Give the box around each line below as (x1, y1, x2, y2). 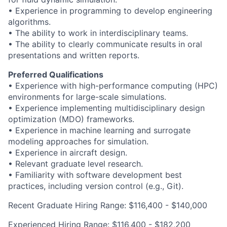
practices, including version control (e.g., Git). (8, 180, 183, 191)
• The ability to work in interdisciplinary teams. (8, 27, 188, 38)
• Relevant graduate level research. (8, 158, 143, 169)
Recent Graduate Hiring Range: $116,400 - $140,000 (8, 200, 207, 210)
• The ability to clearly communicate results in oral (8, 39, 202, 49)
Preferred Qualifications (8, 69, 103, 80)
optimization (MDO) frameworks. (8, 113, 134, 124)
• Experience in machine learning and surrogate (8, 125, 191, 135)
